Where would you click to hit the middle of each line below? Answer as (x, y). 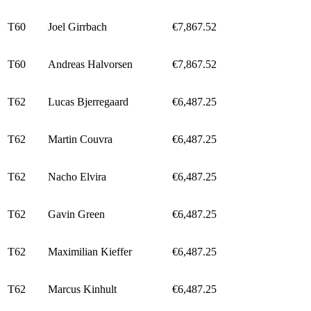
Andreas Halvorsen (90, 64)
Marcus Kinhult (82, 289)
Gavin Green (76, 214)
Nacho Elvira (77, 176)
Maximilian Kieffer (90, 251)
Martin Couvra (80, 139)
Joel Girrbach (77, 26)
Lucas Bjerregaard (88, 101)
